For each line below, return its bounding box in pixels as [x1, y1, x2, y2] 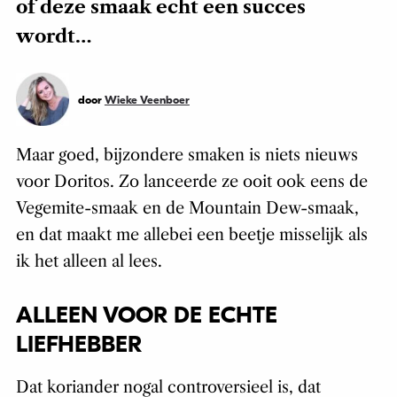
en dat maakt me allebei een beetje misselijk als [15, 225, 368, 245]
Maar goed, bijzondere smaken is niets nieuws [15, 145, 358, 166]
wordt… [15, 25, 91, 49]
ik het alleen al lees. [15, 252, 162, 272]
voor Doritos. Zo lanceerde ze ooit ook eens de [15, 172, 368, 192]
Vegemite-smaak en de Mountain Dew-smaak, [15, 198, 359, 219]
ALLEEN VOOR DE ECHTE [15, 302, 277, 330]
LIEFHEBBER [15, 331, 142, 359]
